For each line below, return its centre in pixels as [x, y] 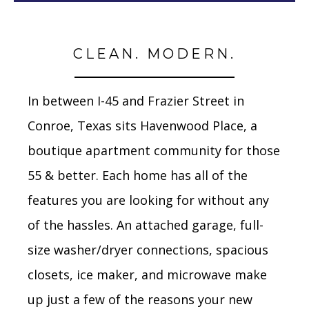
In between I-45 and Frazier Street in [136, 101]
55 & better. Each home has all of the [138, 175]
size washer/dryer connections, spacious [148, 250]
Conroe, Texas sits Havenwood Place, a [142, 126]
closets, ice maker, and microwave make [147, 275]
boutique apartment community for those [154, 150]
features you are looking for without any [148, 200]
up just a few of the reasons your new [140, 299]
